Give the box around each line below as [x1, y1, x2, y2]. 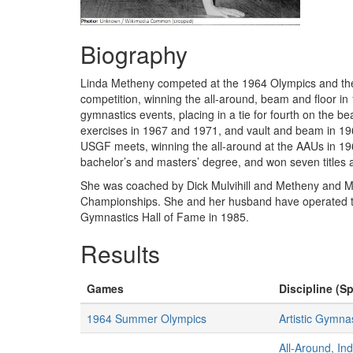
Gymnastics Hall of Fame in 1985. [80, 209, 249, 225]
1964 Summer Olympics [87, 310, 206, 326]
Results [80, 236, 160, 270]
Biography [80, 37, 188, 71]
